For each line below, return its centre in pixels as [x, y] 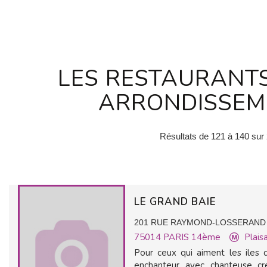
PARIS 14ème [192, 237]
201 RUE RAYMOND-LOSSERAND [200, 222]
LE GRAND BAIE [177, 202]
